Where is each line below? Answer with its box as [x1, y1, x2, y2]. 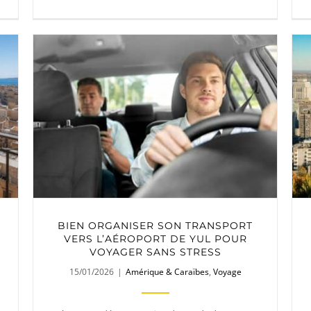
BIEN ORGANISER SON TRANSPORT [58, 219, 253, 232]
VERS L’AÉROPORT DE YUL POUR [63, 232, 247, 245]
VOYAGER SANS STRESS [89, 245, 221, 258]
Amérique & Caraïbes [125, 265, 209, 278]
